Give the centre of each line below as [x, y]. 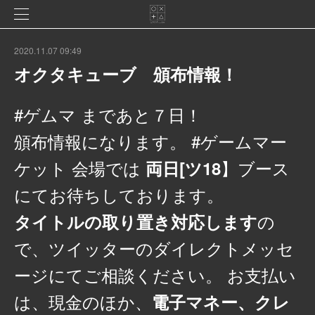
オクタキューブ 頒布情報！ [126, 74]
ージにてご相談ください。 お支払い [155, 275]
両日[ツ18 [183, 168]
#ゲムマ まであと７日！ [108, 114]
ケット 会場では [80, 168]
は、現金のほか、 [83, 301]
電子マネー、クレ [221, 302]
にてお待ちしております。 [119, 194]
